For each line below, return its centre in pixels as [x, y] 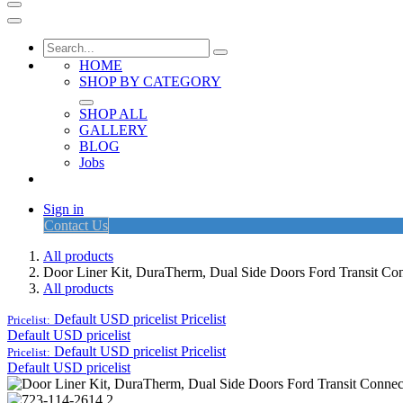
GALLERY [113, 130]
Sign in [63, 209]
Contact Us [76, 225]
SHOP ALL [113, 114]
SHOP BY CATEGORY [150, 81]
